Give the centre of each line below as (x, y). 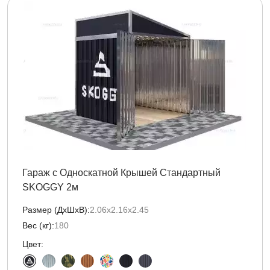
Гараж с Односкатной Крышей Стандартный (121, 173)
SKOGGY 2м (50, 187)
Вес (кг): (38, 225)
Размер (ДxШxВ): (56, 210)
